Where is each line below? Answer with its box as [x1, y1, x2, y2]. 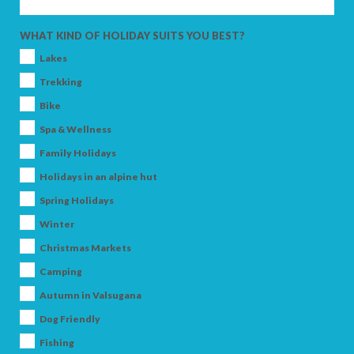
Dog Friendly [40, 312, 100, 325]
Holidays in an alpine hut [40, 170, 157, 183]
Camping [40, 265, 82, 277]
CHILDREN [144, 69, 210, 85]
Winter [40, 217, 74, 230]
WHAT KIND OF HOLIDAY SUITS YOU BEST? [20, 29, 245, 42]
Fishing [40, 336, 74, 348]
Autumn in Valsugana [40, 288, 141, 301]
